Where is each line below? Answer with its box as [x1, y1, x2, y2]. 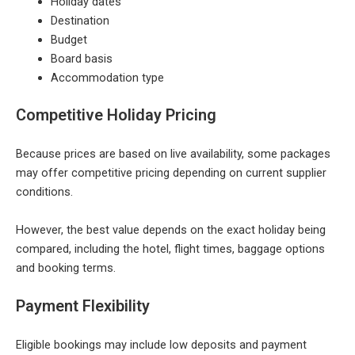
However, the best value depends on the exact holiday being [16, 222, 326, 237]
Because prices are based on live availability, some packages [16, 146, 330, 161]
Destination [50, 13, 109, 29]
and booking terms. [16, 260, 116, 275]
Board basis [50, 52, 113, 67]
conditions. [16, 184, 73, 199]
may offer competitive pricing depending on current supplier [16, 165, 326, 180]
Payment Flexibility [16, 296, 150, 316]
